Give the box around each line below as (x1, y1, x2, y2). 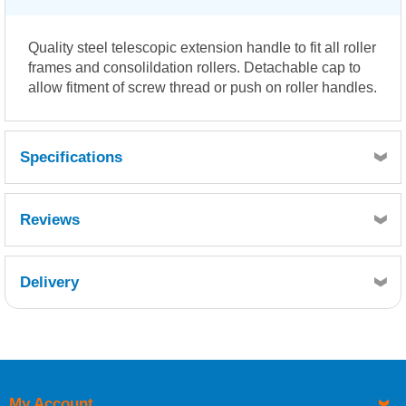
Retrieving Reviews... (140, 288, 266, 304)
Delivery (20, 274, 79, 292)
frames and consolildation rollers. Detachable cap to (28, 60, 361, 76)
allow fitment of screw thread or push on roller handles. (28, 80, 377, 96)
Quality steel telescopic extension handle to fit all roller (28, 40, 376, 56)
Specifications (20, 149, 122, 167)
